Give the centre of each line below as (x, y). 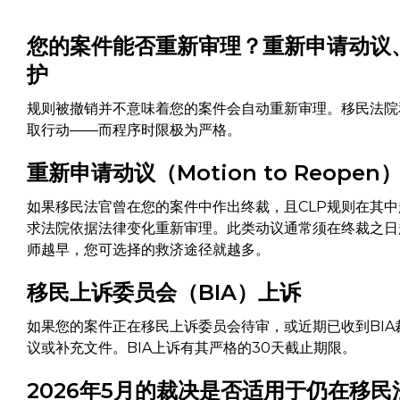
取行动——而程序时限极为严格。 (133, 130)
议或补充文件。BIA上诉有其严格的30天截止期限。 (191, 348)
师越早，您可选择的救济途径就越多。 (148, 250)
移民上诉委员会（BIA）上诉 (163, 292)
